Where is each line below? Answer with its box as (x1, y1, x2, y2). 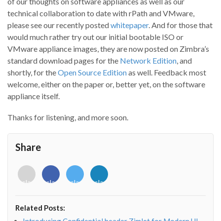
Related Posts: (15, 203, 65, 212)
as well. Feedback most (127, 68, 206, 77)
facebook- (46, 195, 79, 205)
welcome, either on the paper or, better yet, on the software (7, 79, 205, 89)
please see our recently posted (7, 20, 110, 30)
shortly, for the (7, 68, 58, 77)
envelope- (22, 195, 55, 205)
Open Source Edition (58, 68, 127, 77)
